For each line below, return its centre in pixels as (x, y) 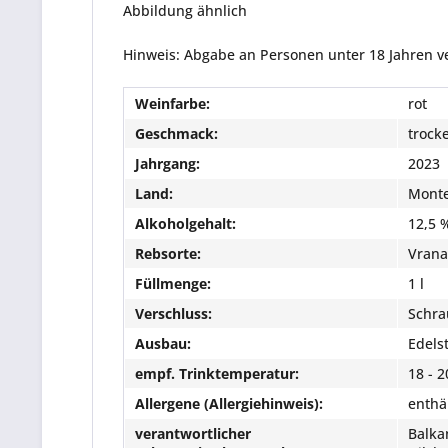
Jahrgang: (167, 163)
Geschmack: (176, 133)
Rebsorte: (168, 253)
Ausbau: (163, 343)
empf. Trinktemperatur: (217, 373)
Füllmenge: (173, 283)
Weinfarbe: (172, 103)
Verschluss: (173, 313)
